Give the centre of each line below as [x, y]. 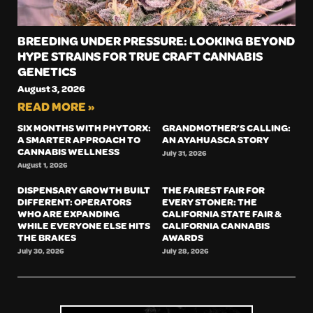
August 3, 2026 [51, 89]
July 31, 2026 [184, 153]
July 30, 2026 [41, 251]
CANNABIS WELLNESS [68, 152]
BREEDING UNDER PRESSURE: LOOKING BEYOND [156, 41]
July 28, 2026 [185, 251]
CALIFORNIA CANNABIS [216, 226]
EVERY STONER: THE [209, 202]
